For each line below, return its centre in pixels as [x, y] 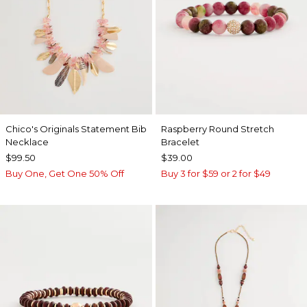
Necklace [27, 142]
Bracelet [180, 142]
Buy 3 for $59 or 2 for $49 [216, 173]
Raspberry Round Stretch [217, 129]
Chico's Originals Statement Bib [76, 129]
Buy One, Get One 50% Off [65, 173]
